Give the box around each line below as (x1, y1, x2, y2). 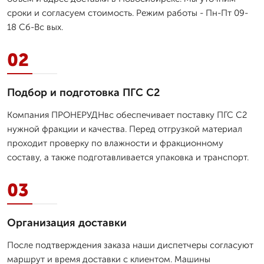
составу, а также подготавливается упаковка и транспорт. (7, 151, 249, 163)
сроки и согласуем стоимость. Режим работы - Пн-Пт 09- (7, 7, 248, 18)
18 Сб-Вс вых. (7, 21, 63, 32)
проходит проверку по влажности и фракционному (7, 137, 223, 148)
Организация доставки (7, 216, 127, 229)
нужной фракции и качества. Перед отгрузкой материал (7, 123, 242, 134)
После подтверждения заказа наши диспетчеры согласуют (7, 239, 253, 250)
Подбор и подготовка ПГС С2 (7, 85, 160, 99)
